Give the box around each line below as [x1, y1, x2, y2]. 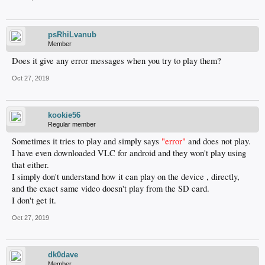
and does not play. [186, 135, 251, 147]
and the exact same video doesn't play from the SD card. [12, 183, 209, 194]
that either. [12, 159, 49, 170]
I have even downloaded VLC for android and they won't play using [12, 147, 246, 159]
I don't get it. [12, 195, 56, 206]
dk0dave [48, 250, 78, 259]
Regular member [48, 121, 96, 128]
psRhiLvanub [48, 30, 96, 39]
